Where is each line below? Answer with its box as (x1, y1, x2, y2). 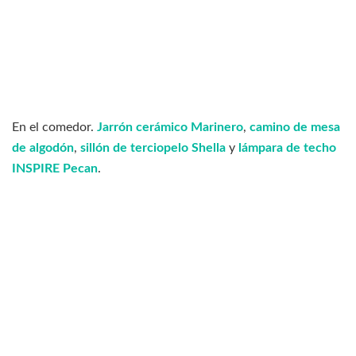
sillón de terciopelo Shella (80, 141, 226, 155)
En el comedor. (12, 121, 97, 134)
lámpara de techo (238, 141, 336, 155)
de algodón (12, 141, 74, 155)
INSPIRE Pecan (12, 162, 98, 176)
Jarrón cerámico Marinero (97, 121, 243, 134)
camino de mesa (250, 121, 340, 134)
